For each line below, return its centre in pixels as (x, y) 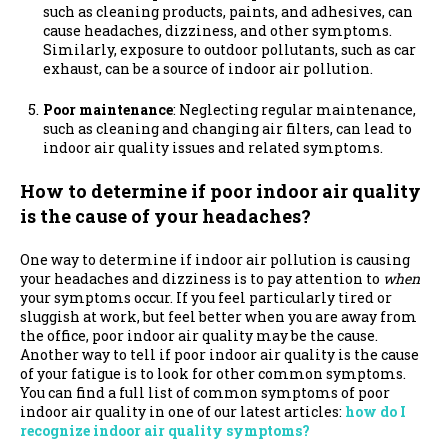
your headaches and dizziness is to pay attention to (201, 279)
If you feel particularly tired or (282, 298)
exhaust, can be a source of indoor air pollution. (207, 68)
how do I (375, 412)
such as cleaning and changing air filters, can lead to (227, 128)
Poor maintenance (107, 109)
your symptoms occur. (96, 298)
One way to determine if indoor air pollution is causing (215, 260)
